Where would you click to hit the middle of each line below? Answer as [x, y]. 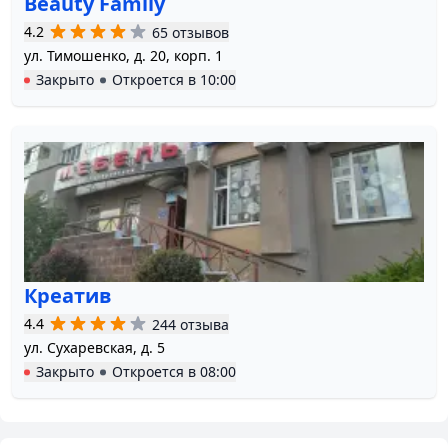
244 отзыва [190, 324]
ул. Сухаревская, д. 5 [94, 348]
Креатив [68, 296]
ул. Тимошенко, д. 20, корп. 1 [123, 56]
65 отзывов [190, 32]
